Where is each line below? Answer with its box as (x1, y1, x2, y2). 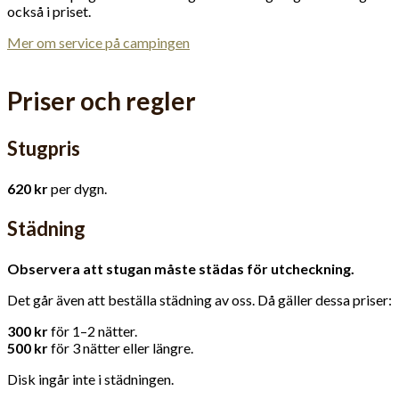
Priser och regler (7, 85, 196, 117)
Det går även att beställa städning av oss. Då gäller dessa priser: (7, 291, 392, 309)
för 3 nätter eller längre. (48, 339, 193, 357)
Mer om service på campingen (7, 34, 190, 51)
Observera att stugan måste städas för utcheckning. (7, 260, 354, 278)
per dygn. (51, 180, 107, 198)
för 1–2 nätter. (51, 322, 137, 340)
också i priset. (7, 3, 91, 20)
